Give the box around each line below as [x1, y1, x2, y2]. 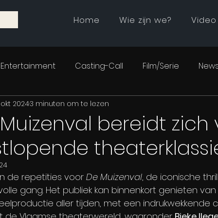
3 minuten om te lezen [30, 98, 109, 109]
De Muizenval [86, 171, 142, 183]
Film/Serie [143, 60, 179, 72]
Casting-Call [75, 60, 123, 72]
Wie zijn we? [119, 14, 172, 26]
